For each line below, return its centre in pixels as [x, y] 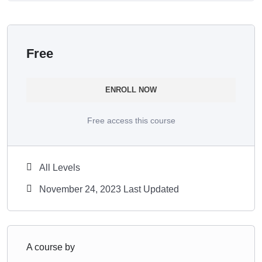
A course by [51, 247]
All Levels [60, 167]
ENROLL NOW [131, 89]
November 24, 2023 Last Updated [109, 189]
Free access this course [131, 120]
